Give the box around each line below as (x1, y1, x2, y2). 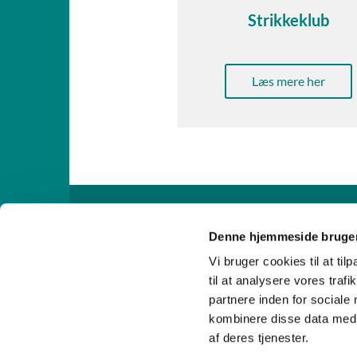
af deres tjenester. (209, 331, 309, 345)
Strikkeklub (247, 10, 329, 30)
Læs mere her (251, 73, 325, 89)
